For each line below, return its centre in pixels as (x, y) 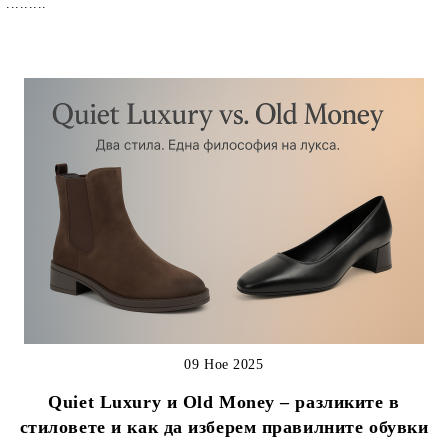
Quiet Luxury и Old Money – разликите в (224, 401)
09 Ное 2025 (224, 364)
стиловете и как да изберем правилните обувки (224, 426)
